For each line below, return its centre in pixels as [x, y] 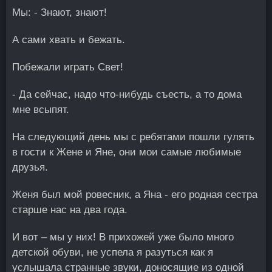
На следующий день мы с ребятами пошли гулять [133, 137]
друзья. [30, 167]
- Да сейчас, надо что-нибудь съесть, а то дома [127, 94]
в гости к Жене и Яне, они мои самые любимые [127, 152]
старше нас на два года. [70, 210]
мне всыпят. [41, 110]
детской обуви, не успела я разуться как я [113, 252]
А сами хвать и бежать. [69, 40]
